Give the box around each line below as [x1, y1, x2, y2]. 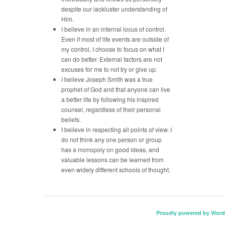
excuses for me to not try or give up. [61, 65, 157, 73]
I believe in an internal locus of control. [61, 25, 166, 33]
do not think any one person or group [61, 135, 162, 144]
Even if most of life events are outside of [61, 35, 169, 43]
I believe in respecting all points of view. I [61, 125, 172, 134]
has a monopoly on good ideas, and [61, 145, 159, 154]
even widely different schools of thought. [61, 165, 170, 174]
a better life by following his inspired [61, 95, 159, 103]
